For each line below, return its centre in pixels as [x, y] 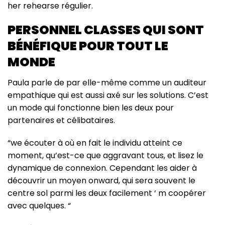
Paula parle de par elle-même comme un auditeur [107, 83]
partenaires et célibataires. [61, 121]
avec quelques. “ [39, 206]
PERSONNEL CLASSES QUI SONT [106, 30]
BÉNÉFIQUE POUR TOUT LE [88, 46]
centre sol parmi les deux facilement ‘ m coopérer [107, 193]
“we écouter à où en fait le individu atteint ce [95, 143]
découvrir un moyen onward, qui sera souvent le [101, 181]
